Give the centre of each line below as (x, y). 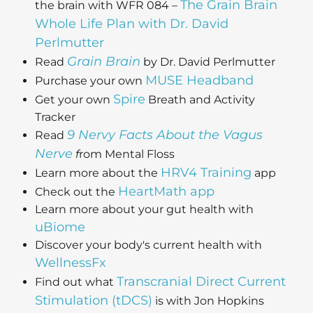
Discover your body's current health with (148, 245)
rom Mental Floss (127, 154)
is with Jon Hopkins (208, 301)
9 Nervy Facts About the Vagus (165, 135)
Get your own (74, 100)
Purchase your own (90, 81)
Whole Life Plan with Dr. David (132, 24)
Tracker (55, 117)
